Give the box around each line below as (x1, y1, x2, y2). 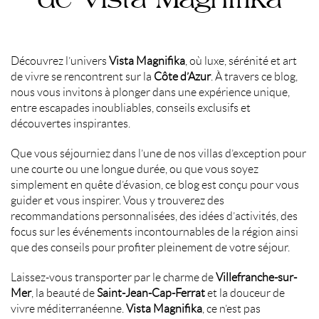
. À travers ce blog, (211, 70, 298, 83)
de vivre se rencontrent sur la (11, 70, 154, 83)
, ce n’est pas (202, 302, 261, 315)
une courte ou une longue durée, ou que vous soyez (11, 162, 258, 175)
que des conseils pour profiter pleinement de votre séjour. (11, 241, 290, 253)
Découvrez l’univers (11, 54, 109, 67)
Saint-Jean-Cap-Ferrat (97, 286, 205, 299)
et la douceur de (205, 286, 285, 299)
